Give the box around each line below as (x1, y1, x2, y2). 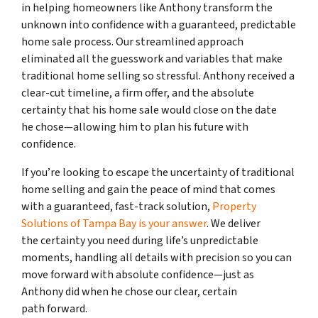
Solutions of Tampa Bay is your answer (21, 216, 207, 231)
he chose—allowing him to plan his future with (21, 119, 248, 135)
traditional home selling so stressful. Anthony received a (21, 68, 295, 84)
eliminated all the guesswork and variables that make (21, 51, 283, 67)
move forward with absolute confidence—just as (21, 267, 254, 283)
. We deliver (207, 216, 261, 231)
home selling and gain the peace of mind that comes (21, 182, 275, 197)
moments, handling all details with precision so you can (21, 250, 292, 265)
